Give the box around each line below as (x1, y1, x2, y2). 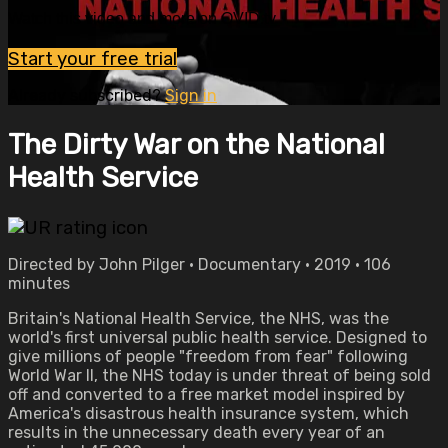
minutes (8, 274, 70, 293)
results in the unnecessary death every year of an (8, 423, 385, 442)
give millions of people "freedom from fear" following (8, 347, 408, 366)
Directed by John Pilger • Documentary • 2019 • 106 (8, 255, 391, 274)
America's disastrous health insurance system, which (8, 404, 409, 423)
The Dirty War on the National (8, 127, 385, 161)
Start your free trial (8, 47, 177, 70)
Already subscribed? (8, 85, 165, 105)
